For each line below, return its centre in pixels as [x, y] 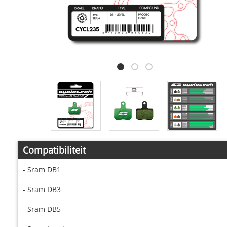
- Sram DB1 [42, 170]
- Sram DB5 [42, 209]
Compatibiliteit [54, 150]
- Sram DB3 [42, 190]
